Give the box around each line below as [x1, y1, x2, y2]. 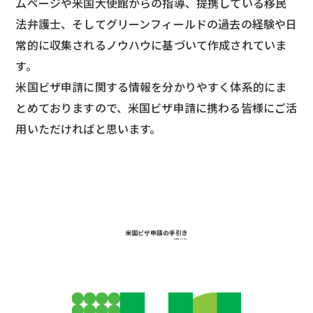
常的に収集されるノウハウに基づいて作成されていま [15, 36, 287, 53]
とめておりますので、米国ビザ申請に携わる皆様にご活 [15, 99, 298, 116]
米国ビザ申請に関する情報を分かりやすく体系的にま [15, 78, 287, 95]
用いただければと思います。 [15, 120, 161, 137]
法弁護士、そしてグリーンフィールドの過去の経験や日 [15, 15, 298, 32]
